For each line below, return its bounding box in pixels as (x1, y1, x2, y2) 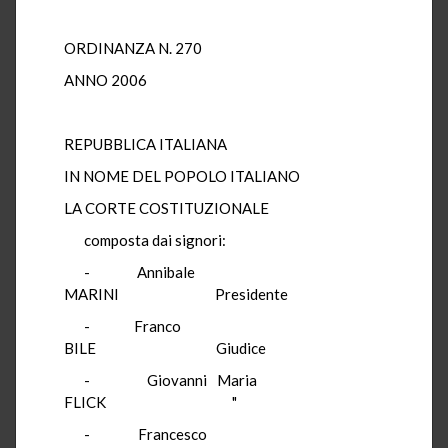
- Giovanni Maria (84, 370, 384, 389)
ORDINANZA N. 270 (64, 38, 202, 57)
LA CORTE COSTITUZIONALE (64, 198, 269, 217)
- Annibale (84, 262, 384, 281)
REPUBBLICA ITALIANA (64, 134, 227, 153)
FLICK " (64, 392, 237, 411)
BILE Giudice (64, 338, 266, 357)
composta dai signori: (84, 230, 226, 249)
